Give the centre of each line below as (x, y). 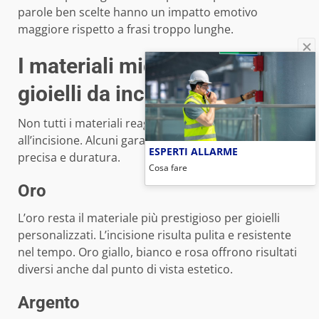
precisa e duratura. (69, 157)
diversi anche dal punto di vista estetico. (125, 269)
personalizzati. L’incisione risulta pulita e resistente (155, 235)
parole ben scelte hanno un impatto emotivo (138, 12)
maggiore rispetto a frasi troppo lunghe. (126, 29)
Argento (49, 302)
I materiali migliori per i (129, 66)
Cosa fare (168, 167)
